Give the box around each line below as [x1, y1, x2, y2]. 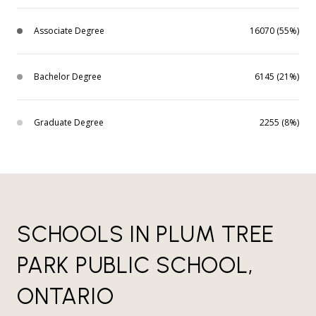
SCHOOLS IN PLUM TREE [17, 221, 274, 248]
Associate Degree [34, 25, 104, 37]
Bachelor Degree [34, 71, 102, 83]
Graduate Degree [34, 116, 104, 129]
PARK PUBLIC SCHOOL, [17, 252, 253, 279]
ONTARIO [17, 283, 114, 310]
